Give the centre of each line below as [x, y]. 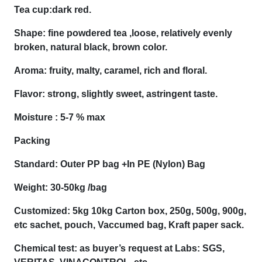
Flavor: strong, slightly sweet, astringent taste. [116, 94]
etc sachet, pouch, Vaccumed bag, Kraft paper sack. [129, 225]
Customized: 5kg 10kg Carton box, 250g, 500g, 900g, [130, 211]
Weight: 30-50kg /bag [61, 187]
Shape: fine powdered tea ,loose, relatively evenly [123, 33]
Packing [32, 140]
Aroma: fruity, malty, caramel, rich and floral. [111, 70]
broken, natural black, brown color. [91, 47]
